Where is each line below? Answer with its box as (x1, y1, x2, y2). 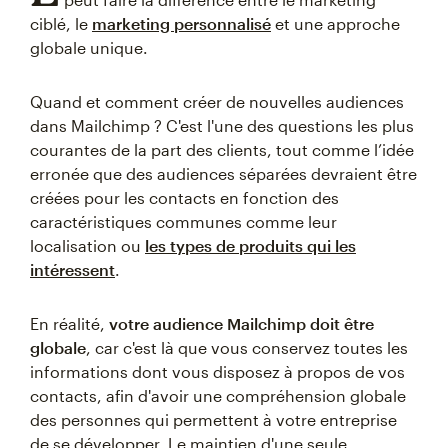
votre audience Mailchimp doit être (109, 314, 374, 334)
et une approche (271, 14, 400, 34)
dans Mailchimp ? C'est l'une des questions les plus (30, 116, 414, 136)
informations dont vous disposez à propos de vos (30, 362, 405, 382)
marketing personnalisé (92, 14, 271, 34)
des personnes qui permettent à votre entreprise (30, 410, 397, 430)
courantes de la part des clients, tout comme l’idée (30, 140, 414, 160)
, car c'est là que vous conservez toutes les (86, 338, 408, 358)
